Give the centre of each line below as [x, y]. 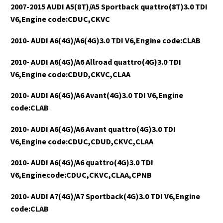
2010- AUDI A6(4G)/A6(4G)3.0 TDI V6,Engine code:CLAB [106, 41]
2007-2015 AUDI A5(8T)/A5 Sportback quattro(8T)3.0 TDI [109, 7]
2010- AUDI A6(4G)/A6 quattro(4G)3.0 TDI [82, 163]
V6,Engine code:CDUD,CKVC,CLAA [70, 74]
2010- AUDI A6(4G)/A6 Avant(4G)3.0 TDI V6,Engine [97, 95]
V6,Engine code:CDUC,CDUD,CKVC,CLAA [82, 141]
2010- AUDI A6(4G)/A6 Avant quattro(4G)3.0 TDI [93, 129]
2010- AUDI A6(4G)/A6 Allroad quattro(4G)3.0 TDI [96, 61]
